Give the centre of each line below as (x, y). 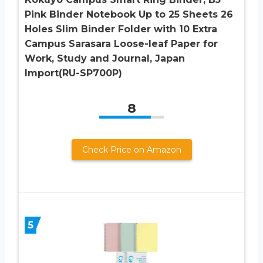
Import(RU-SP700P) (73, 73)
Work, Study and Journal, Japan (105, 59)
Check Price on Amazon (131, 150)
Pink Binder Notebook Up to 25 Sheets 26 (129, 15)
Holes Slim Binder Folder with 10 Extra (121, 29)
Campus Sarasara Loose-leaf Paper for (121, 44)
